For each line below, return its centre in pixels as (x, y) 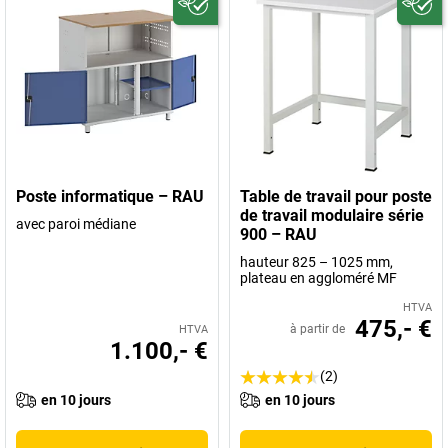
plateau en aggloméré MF (318, 278)
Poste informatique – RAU (110, 197)
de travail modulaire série (332, 216)
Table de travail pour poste (336, 197)
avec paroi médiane (76, 224)
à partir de (317, 329)
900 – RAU (278, 235)
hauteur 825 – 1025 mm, (316, 262)
